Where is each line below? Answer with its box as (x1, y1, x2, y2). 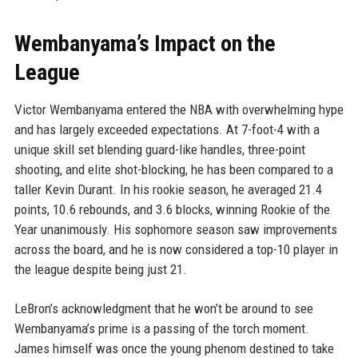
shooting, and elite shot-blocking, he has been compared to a (14, 161, 333, 177)
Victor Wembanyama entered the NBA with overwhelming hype (14, 101, 344, 117)
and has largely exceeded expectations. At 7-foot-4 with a (14, 121, 320, 137)
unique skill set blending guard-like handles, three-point (14, 141, 305, 157)
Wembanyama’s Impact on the (14, 30, 276, 57)
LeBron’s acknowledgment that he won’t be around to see (14, 300, 313, 316)
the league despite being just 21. (14, 261, 187, 277)
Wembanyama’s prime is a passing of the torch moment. (14, 320, 309, 336)
